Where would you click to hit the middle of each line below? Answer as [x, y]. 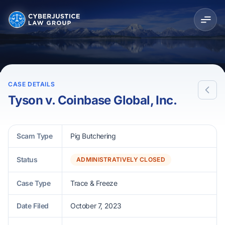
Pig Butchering [93, 136]
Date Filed [33, 206]
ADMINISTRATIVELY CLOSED [121, 159]
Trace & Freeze [94, 183]
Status [27, 159]
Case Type [34, 183]
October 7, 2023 [96, 206]
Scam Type [35, 136]
